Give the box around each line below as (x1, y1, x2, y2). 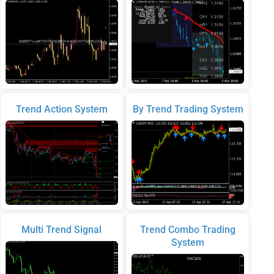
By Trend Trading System (132, 103, 243, 115)
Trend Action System (15, 103, 108, 115)
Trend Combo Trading (140, 224, 236, 236)
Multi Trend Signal (21, 224, 102, 236)
